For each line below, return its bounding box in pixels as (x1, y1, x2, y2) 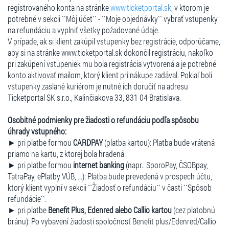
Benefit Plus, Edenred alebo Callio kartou (48, 204, 172, 215)
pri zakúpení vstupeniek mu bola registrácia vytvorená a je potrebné (8, 58, 216, 69)
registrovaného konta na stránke (8, 2, 110, 13)
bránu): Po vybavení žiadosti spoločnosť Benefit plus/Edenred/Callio (8, 215, 216, 226)
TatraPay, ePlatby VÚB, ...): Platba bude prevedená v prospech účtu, (8, 170, 212, 181)
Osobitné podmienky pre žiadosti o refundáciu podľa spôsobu (8, 114, 199, 125)
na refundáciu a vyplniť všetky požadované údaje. (8, 24, 159, 35)
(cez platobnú (172, 204, 215, 215)
